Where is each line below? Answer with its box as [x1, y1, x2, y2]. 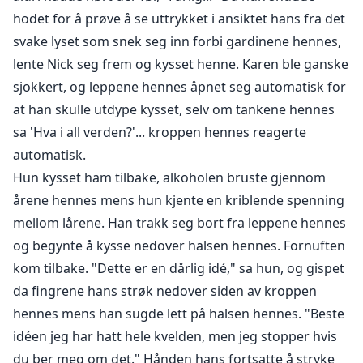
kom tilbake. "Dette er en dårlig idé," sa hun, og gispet [13, 259, 344, 278]
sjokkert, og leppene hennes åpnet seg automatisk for [13, 78, 346, 96]
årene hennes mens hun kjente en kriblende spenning [13, 191, 344, 210]
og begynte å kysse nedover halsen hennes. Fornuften [13, 237, 345, 255]
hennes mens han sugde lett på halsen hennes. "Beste [13, 305, 344, 323]
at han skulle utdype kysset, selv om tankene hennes [13, 100, 335, 119]
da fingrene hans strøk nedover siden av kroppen [13, 282, 317, 301]
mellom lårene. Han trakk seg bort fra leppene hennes [13, 214, 346, 233]
